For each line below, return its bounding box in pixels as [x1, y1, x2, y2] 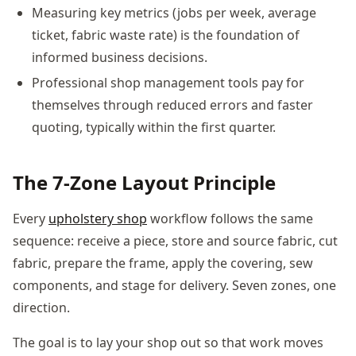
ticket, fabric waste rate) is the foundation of [32, 25, 300, 44]
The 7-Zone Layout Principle [13, 168, 276, 195]
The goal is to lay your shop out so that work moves [13, 333, 323, 351]
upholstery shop [48, 209, 147, 227]
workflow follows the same [147, 209, 313, 227]
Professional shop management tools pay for [32, 73, 304, 91]
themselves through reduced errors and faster [32, 95, 313, 114]
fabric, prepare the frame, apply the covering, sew [13, 253, 313, 272]
